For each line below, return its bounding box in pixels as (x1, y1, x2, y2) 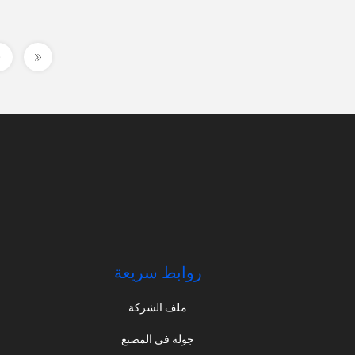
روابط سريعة (113, 265, 202, 281)
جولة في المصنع (121, 333, 195, 345)
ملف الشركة (128, 301, 188, 314)
